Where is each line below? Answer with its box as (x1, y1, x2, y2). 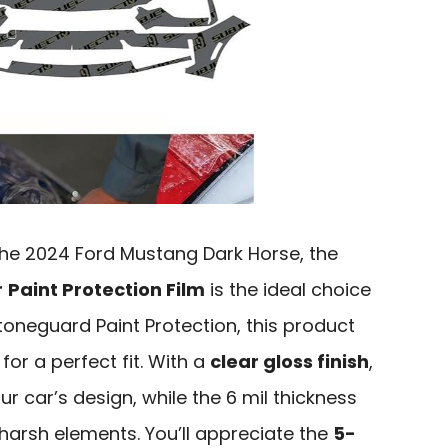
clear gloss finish (210, 349, 369, 375)
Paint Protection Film (8, 277, 205, 303)
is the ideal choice (205, 277, 371, 303)
